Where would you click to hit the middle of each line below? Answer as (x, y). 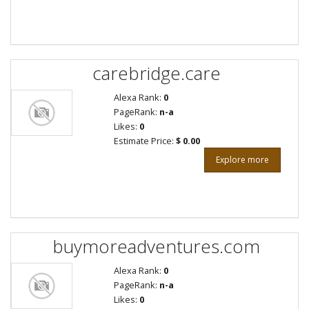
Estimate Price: (144, 141)
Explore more (242, 160)
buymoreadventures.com (156, 246)
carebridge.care (156, 73)
